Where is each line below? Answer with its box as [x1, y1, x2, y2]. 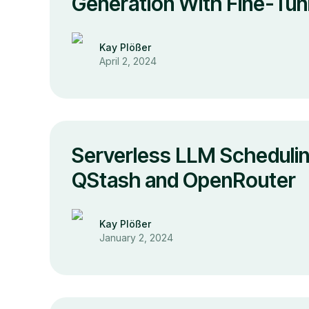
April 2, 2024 [99, 55, 157, 67]
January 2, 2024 [99, 232, 173, 243]
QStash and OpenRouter [72, 168, 296, 192]
